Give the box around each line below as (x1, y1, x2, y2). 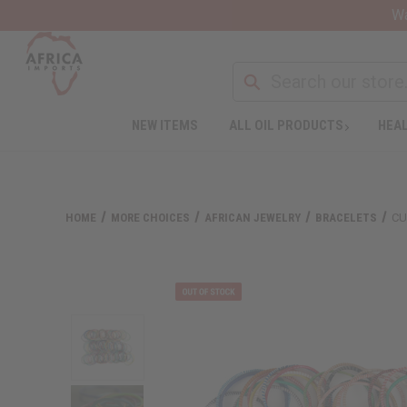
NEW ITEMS (131, 116, 198, 134)
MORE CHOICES (111, 210, 191, 224)
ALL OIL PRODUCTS (228, 116, 343, 134)
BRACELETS (315, 210, 378, 224)
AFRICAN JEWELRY (204, 210, 302, 224)
